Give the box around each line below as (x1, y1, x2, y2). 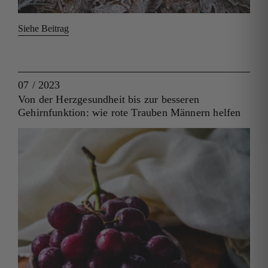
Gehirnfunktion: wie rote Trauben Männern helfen (18, 106, 241, 118)
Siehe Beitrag (18, 23, 69, 33)
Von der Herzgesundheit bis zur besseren (18, 93, 200, 105)
